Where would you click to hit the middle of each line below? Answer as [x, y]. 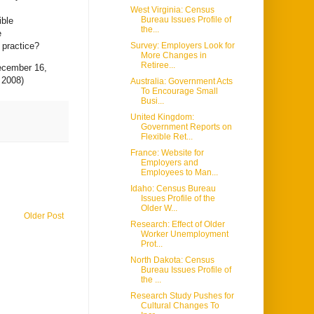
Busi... [152, 101]
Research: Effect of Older [177, 225]
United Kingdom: [162, 117]
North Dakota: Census [172, 260]
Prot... [151, 244]
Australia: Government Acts [181, 82]
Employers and [169, 163]
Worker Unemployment [184, 234]
